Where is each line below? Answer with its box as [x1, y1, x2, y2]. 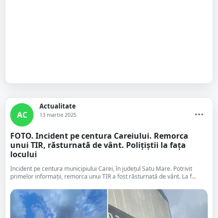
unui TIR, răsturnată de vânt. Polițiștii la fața [10, 140, 186, 150]
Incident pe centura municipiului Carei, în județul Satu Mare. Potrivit [10, 164, 192, 173]
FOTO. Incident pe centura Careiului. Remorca [10, 130, 188, 141]
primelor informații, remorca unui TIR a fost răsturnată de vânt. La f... [10, 172, 196, 181]
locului [10, 149, 37, 160]
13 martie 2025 [39, 111, 76, 118]
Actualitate [39, 102, 76, 110]
